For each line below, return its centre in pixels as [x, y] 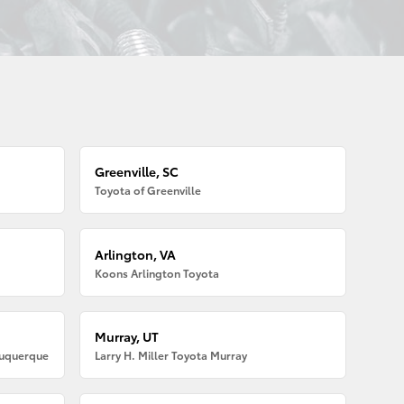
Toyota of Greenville [148, 190]
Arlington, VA [136, 254]
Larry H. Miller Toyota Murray [171, 354]
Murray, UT [127, 336]
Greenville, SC [137, 172]
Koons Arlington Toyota [157, 272]
